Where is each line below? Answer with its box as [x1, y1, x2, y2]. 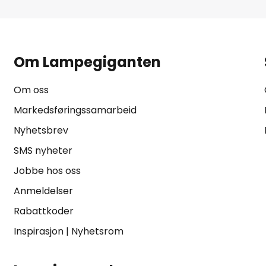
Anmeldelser [13, 184, 73, 198]
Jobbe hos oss [13, 164, 81, 178]
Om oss [13, 83, 49, 97]
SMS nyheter [13, 144, 72, 157]
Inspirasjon [13, 224, 64, 238]
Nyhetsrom [71, 224, 123, 238]
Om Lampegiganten [13, 52, 161, 72]
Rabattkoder [13, 204, 74, 218]
